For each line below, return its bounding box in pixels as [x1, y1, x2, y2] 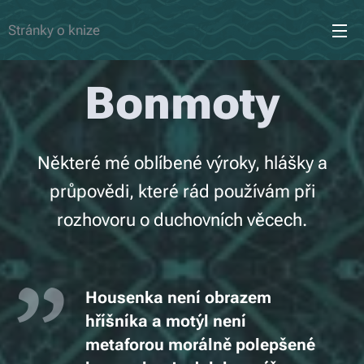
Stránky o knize [8, 21, 100, 38]
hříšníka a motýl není [85, 312, 246, 331]
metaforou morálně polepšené [85, 336, 315, 354]
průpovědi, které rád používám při [49, 180, 315, 201]
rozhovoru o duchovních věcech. [57, 209, 307, 230]
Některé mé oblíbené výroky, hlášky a [37, 152, 327, 173]
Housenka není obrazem [85, 288, 271, 307]
